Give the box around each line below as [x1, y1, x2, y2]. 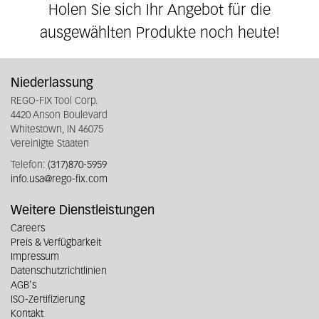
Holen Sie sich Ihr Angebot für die [48, 3, 271, 19]
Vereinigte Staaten [11, 139, 89, 149]
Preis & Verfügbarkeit [11, 238, 101, 248]
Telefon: [11, 160, 48, 170]
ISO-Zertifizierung [11, 295, 85, 305]
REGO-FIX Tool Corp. [11, 96, 98, 106]
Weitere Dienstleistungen [11, 204, 155, 217]
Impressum [11, 252, 59, 262]
